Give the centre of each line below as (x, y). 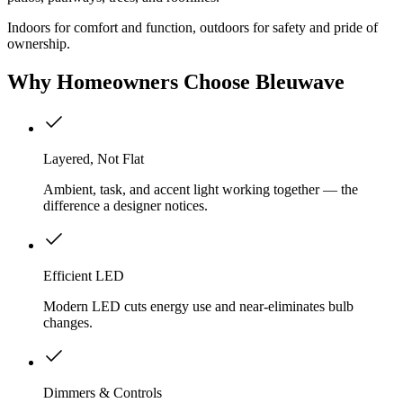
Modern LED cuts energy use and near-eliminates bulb (198, 307)
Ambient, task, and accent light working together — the (201, 190)
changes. (68, 323)
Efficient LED (84, 276)
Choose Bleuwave (261, 81)
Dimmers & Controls (103, 393)
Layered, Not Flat (94, 159)
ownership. (39, 43)
